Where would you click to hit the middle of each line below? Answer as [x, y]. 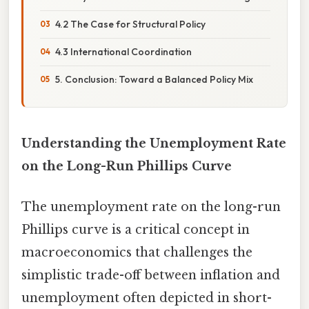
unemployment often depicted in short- [147, 298]
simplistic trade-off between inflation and [151, 276]
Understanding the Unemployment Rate [154, 143]
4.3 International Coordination [123, 51]
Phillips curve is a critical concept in [136, 230]
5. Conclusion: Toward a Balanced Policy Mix [154, 79]
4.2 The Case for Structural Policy [130, 24]
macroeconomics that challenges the [137, 253]
